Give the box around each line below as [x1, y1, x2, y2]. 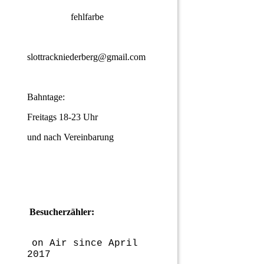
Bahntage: [27, 92, 65, 103]
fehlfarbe [71, 12, 104, 22]
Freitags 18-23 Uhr [27, 112, 98, 123]
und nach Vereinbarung [27, 132, 114, 143]
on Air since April [32, 237, 138, 249]
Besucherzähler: [27, 206, 94, 217]
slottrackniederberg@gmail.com [27, 52, 146, 62]
